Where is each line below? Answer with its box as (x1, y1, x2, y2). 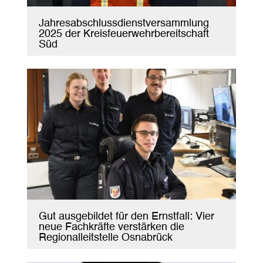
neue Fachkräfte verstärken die (38, 221, 184, 232)
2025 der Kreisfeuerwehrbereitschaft (38, 29, 209, 40)
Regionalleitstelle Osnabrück (38, 232, 173, 243)
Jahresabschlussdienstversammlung (38, 18, 209, 29)
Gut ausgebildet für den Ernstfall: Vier (38, 211, 214, 222)
